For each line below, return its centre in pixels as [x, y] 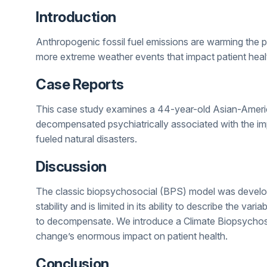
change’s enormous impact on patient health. [132, 236]
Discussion [71, 167]
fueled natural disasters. [86, 139]
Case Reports [80, 84]
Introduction [76, 17]
